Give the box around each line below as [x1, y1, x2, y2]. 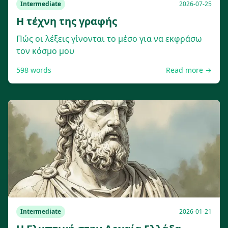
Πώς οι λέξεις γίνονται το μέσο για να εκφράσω [16, 33, 202, 44]
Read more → [166, 65, 212, 75]
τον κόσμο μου [16, 45, 74, 56]
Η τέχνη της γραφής [16, 14, 117, 28]
